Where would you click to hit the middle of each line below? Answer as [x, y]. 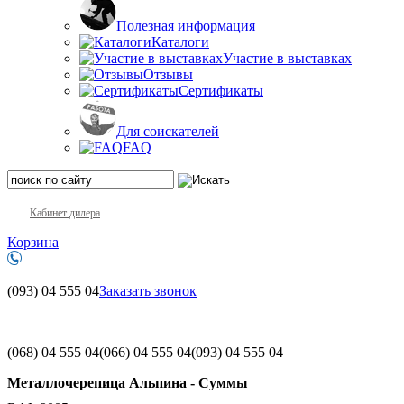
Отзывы [168, 74]
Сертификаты [221, 90]
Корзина [33, 242]
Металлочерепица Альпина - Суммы [128, 382]
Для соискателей [168, 131]
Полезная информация [186, 25]
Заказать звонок [148, 290]
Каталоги [180, 41]
